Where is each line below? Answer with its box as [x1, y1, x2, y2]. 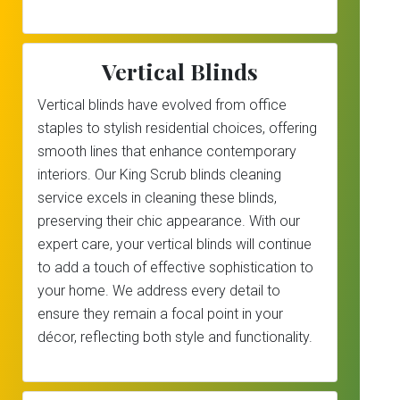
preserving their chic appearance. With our [37, 212, 300, 229]
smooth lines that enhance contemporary [37, 143, 296, 160]
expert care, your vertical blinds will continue [37, 236, 312, 253]
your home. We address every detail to [37, 282, 280, 299]
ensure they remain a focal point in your [37, 305, 283, 322]
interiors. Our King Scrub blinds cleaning [37, 166, 281, 183]
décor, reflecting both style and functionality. [37, 329, 312, 346]
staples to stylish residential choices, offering [37, 120, 317, 137]
